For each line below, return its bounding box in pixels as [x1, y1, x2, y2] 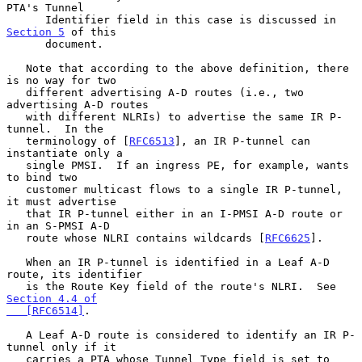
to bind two [6, 170, 78, 183]
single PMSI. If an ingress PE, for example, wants [6, 158, 26, 171]
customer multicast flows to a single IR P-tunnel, [6, 183, 26, 196]
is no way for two [6, 74, 116, 86]
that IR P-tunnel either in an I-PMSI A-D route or [6, 207, 26, 220]
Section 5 [6, 25, 65, 38]
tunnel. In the [6, 122, 103, 135]
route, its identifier [6, 267, 142, 280]
